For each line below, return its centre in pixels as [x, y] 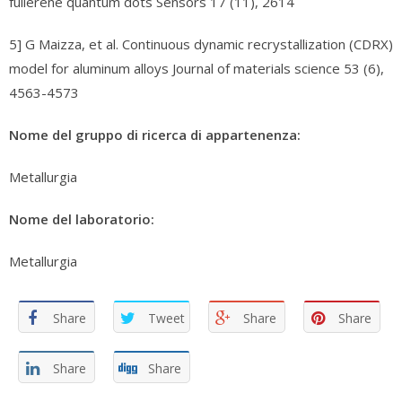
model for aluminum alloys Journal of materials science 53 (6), [197, 68]
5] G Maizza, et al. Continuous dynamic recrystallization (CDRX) [201, 44]
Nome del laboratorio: [82, 219]
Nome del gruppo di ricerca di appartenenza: [155, 135]
